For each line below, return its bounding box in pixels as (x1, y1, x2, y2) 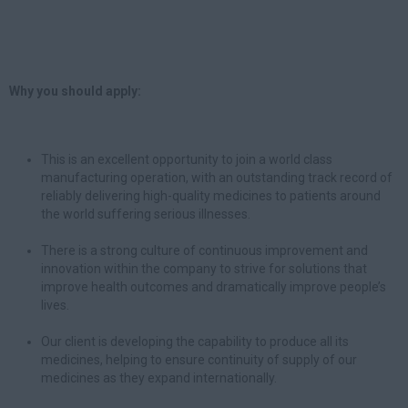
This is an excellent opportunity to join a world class (41, 152, 332, 167)
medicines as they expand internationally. (41, 371, 277, 385)
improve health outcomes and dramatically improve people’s (41, 280, 386, 294)
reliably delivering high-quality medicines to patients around (41, 189, 381, 203)
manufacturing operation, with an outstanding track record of (41, 170, 393, 185)
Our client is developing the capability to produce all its (41, 334, 349, 349)
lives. (41, 298, 69, 312)
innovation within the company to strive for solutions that (41, 261, 367, 276)
